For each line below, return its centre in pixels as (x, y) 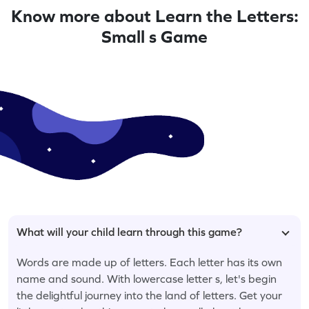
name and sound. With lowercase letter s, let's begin (147, 278)
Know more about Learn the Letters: (154, 16)
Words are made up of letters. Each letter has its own (149, 262)
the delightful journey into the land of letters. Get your (149, 295)
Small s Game (154, 36)
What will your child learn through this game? (129, 231)
